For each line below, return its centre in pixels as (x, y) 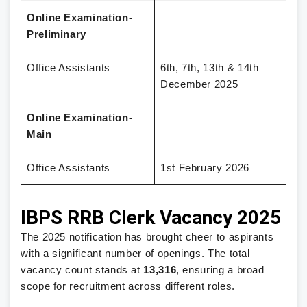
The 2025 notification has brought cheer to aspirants (147, 237)
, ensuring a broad (220, 270)
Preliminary (57, 34)
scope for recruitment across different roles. (128, 286)
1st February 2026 (205, 168)
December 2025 (199, 84)
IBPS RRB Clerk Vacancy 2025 (151, 217)
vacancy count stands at (82, 270)
